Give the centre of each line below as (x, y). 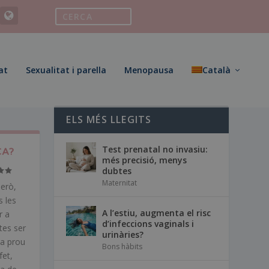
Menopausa (149, 70)
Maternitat (120, 183)
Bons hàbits (122, 246)
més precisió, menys (145, 160)
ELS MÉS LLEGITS (109, 119)
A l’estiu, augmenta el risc (157, 213)
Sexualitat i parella (66, 70)
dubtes (117, 171)
